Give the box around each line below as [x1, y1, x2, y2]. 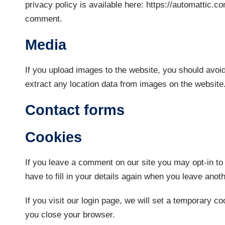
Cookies [25, 129, 82, 145]
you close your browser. [25, 209, 115, 219]
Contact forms [25, 101, 125, 118]
